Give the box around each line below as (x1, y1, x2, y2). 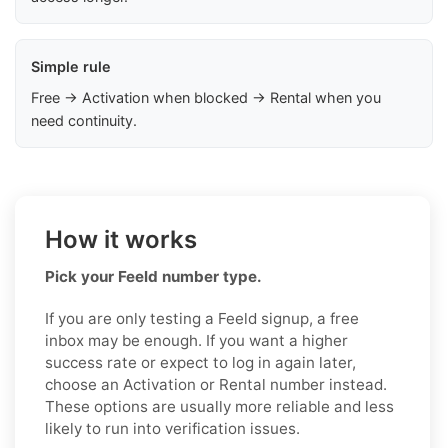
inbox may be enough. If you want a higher (45, 330, 348, 350)
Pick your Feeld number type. (45, 266, 262, 286)
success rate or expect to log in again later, (45, 352, 356, 372)
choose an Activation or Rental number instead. (45, 374, 387, 394)
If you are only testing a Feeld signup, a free (45, 308, 359, 328)
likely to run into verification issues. (45, 418, 300, 438)
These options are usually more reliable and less (45, 396, 394, 416)
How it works (45, 224, 197, 254)
